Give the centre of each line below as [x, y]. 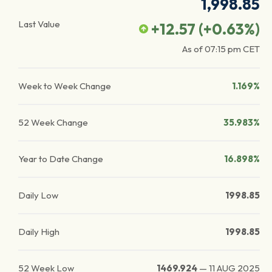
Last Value [39, 24]
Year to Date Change [61, 159]
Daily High [39, 232]
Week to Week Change [65, 86]
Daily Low [38, 195]
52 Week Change [53, 122]
